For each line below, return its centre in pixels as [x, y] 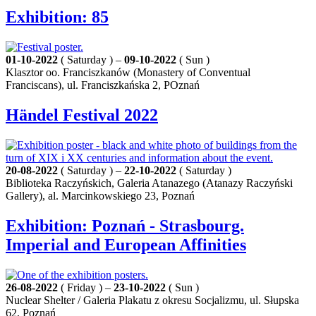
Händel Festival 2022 [82, 115]
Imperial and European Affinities [126, 245]
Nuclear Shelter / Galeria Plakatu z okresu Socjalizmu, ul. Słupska [152, 300]
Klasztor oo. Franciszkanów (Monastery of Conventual [128, 73]
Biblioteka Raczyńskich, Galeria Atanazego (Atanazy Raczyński [149, 183]
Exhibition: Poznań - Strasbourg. [125, 226]
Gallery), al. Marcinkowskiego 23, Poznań [100, 196]
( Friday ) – [86, 287]
